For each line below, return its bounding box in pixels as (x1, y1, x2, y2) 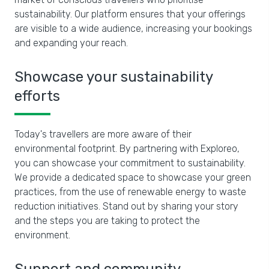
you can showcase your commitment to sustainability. (14, 157, 246, 169)
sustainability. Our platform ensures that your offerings (14, 8, 246, 20)
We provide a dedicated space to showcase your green (14, 172, 251, 183)
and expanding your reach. (14, 37, 128, 49)
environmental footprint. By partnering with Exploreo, (14, 143, 240, 154)
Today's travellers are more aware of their (14, 128, 192, 140)
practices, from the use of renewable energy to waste (14, 186, 246, 198)
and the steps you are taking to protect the (14, 215, 200, 226)
